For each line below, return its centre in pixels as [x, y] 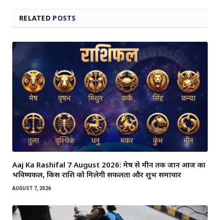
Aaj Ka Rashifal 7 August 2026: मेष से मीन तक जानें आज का [109, 165]
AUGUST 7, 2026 [32, 189]
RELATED [36, 18]
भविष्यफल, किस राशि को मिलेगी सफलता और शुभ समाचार [97, 175]
